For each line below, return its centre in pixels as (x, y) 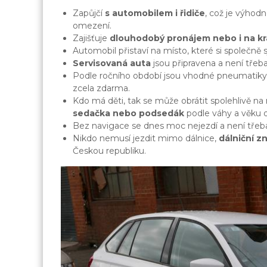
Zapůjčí (89, 13)
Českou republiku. (109, 151)
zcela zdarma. (101, 89)
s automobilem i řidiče (155, 13)
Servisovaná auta (112, 63)
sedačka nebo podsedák (128, 114)
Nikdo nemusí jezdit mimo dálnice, (146, 139)
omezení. (92, 26)
